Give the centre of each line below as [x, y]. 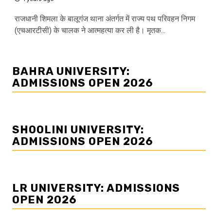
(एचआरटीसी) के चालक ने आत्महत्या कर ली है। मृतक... [90, 31]
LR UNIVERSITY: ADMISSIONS [96, 188]
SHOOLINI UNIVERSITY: [78, 130]
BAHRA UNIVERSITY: [71, 72]
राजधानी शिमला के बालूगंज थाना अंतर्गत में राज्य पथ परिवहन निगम [105, 19]
